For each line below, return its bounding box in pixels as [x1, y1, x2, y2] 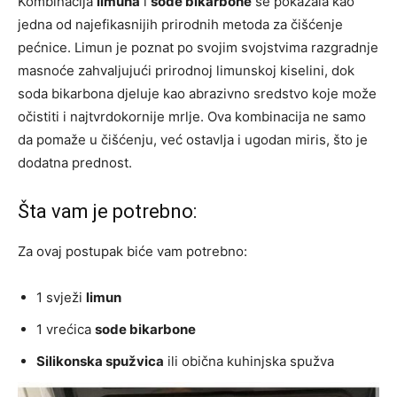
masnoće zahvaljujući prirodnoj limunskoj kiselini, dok [18, 62, 354, 80]
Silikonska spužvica [36, 353, 164, 370]
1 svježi [36, 289, 86, 307]
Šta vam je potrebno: [18, 200, 197, 223]
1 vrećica [36, 321, 95, 339]
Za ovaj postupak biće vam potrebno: [18, 243, 247, 261]
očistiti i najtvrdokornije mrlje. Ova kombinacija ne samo [18, 108, 366, 126]
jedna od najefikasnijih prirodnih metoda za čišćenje [18, 16, 343, 34]
